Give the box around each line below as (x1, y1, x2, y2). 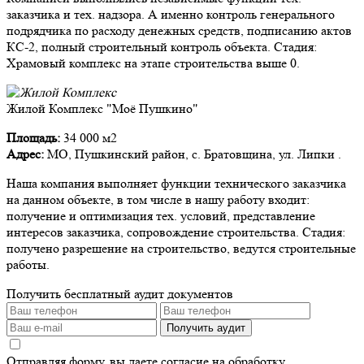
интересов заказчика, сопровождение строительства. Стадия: (6, 224, 345, 240)
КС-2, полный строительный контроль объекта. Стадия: (6, 39, 317, 54)
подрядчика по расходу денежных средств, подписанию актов (6, 23, 352, 38)
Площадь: (6, 130, 60, 145)
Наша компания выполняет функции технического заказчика (6, 175, 346, 191)
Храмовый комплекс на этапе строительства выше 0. (6, 55, 300, 71)
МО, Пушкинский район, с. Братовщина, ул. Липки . (44, 146, 341, 162)
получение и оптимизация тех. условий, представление (6, 208, 315, 223)
